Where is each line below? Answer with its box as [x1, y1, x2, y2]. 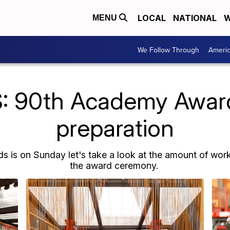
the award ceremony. [69, 160, 161, 171]
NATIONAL [173, 13, 217, 23]
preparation [56, 113, 174, 142]
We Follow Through [138, 44, 199, 55]
